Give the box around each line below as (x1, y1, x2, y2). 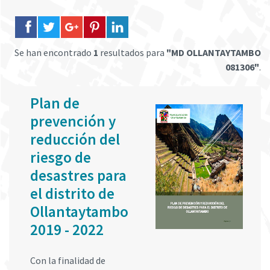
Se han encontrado (14, 46, 93, 58)
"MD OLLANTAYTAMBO (166, 46, 261, 58)
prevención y (30, 111, 116, 131)
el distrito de (30, 184, 115, 203)
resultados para (98, 46, 166, 58)
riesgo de (30, 148, 91, 167)
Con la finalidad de (30, 254, 105, 266)
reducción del (30, 130, 120, 149)
